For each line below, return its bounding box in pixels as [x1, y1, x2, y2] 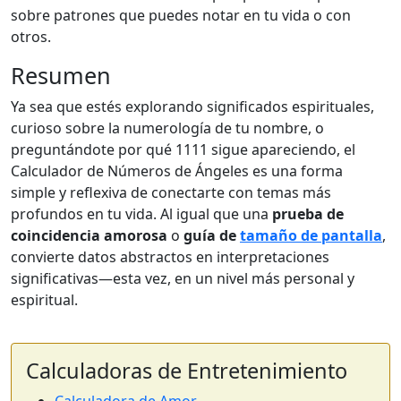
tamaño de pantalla [240, 226, 382, 246]
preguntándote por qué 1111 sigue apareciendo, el [11, 140, 355, 160]
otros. [11, 27, 51, 47]
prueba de [272, 204, 344, 225]
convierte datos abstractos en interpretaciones [11, 247, 329, 268]
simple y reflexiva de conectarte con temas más [11, 183, 331, 203]
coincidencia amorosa [11, 226, 167, 246]
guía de [183, 226, 240, 246]
